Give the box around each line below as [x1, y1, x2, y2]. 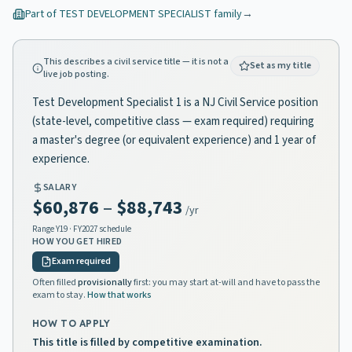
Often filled [32, 276, 78, 289]
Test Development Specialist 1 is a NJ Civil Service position [32, 94, 318, 111]
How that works [87, 288, 152, 302]
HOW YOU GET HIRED [32, 235, 123, 248]
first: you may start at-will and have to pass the [132, 276, 320, 289]
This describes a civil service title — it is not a [43, 55, 229, 68]
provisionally [78, 276, 132, 289]
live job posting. [43, 68, 109, 81]
